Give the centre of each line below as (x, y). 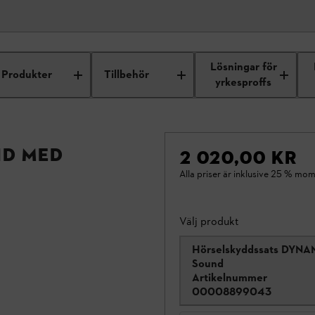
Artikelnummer (230, 277)
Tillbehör (127, 75)
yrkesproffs (244, 83)
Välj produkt (209, 221)
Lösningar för (243, 67)
